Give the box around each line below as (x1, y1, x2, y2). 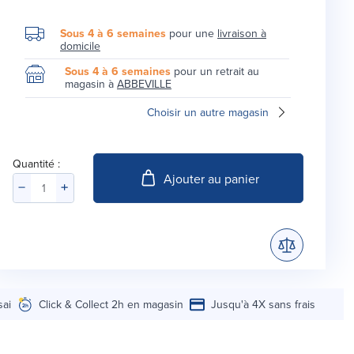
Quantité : (13, 156, 60, 172)
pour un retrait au (171, 63, 259, 80)
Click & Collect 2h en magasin (39, 296, 184, 313)
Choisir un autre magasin (147, 104, 269, 121)
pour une (166, 25, 217, 42)
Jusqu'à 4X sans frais (211, 296, 316, 313)
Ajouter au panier (163, 169, 259, 187)
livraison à (217, 25, 266, 42)
